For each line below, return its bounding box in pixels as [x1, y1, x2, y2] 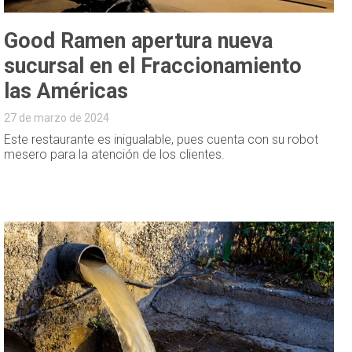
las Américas [4, 79, 129, 104]
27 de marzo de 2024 [4, 112, 110, 125]
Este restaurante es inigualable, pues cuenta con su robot [4, 132, 319, 148]
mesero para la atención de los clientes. [4, 147, 225, 163]
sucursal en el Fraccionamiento [4, 53, 302, 79]
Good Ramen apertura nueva [4, 28, 273, 54]
